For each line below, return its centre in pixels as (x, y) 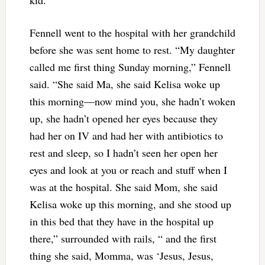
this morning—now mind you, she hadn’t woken (132, 101)
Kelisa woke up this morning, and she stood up (130, 204)
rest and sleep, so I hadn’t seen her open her (123, 153)
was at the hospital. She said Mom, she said (123, 187)
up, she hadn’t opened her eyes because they (123, 119)
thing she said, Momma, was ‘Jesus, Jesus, (121, 256)
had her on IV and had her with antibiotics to (126, 136)
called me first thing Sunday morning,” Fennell (130, 67)
